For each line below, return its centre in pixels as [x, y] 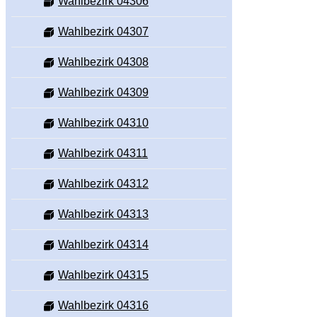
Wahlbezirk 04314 [103, 245]
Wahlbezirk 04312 [103, 184]
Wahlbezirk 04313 [103, 214]
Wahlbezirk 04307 [103, 32]
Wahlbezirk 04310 [103, 123]
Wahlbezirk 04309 [103, 93]
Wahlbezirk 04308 [103, 62]
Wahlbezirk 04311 [103, 154]
